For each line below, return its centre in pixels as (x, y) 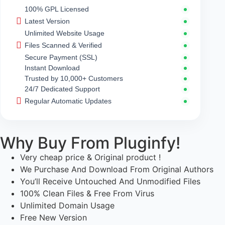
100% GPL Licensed (57, 9)
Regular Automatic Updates (68, 101)
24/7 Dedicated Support (62, 89)
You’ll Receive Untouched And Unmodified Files (110, 182)
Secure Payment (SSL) (61, 58)
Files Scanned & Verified (63, 45)
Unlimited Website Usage (65, 33)
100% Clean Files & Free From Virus (87, 194)
